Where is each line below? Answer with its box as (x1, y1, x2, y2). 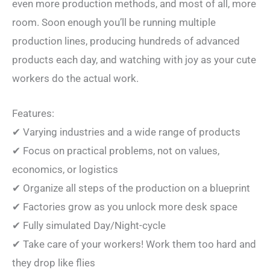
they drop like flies (12, 256, 95, 269)
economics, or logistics (12, 163, 118, 175)
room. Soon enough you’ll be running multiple (12, 16, 216, 28)
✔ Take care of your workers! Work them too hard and (12, 237, 256, 250)
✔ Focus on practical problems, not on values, (12, 144, 219, 157)
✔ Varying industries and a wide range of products (12, 125, 240, 138)
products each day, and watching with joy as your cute (12, 53, 256, 66)
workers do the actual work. (12, 72, 139, 84)
